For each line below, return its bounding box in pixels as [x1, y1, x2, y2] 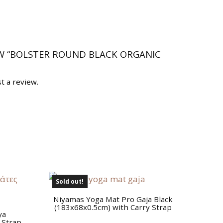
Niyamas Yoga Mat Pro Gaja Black [53, 194, 173, 204]
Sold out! [56, 177, 84, 186]
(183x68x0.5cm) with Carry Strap [54, 202, 172, 212]
